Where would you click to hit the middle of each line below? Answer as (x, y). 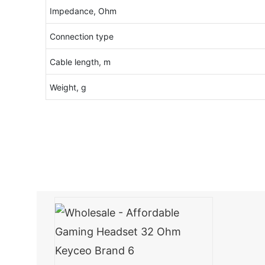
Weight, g (68, 88)
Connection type (81, 37)
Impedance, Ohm (83, 11)
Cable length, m (80, 62)
